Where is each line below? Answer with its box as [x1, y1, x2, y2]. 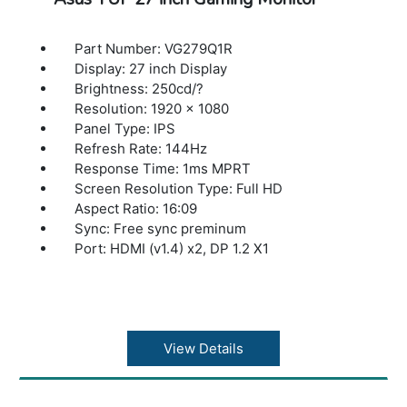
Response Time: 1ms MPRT [74, 160, 252, 178]
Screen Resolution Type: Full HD [74, 180, 283, 198]
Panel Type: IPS [74, 120, 176, 138]
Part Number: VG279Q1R [74, 40, 233, 58]
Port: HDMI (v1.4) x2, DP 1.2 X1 [74, 240, 270, 258]
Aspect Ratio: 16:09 [74, 200, 198, 218]
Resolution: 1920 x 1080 [74, 100, 230, 118]
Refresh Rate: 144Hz [74, 140, 208, 158]
